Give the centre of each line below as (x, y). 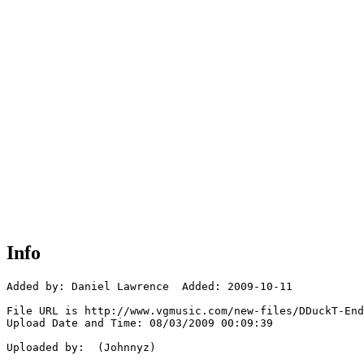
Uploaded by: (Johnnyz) (81, 348)
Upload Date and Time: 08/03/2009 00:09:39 (140, 323)
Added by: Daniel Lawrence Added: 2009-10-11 (149, 287)
